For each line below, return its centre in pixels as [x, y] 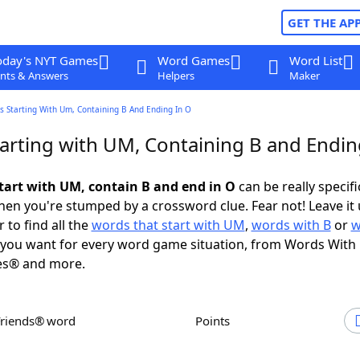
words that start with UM [168, 225]
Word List [315, 60]
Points [216, 321]
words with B [291, 225]
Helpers [176, 76]
